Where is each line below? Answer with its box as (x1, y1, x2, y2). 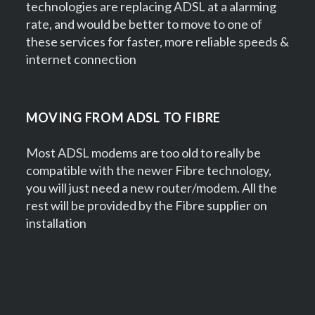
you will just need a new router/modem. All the (25, 179, 277, 195)
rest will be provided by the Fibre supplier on (25, 197, 267, 213)
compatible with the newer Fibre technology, (25, 162, 271, 178)
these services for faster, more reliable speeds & (25, 33, 289, 49)
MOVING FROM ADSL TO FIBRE (25, 109, 221, 125)
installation (25, 214, 86, 231)
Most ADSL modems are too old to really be (25, 144, 261, 160)
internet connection (25, 51, 136, 67)
